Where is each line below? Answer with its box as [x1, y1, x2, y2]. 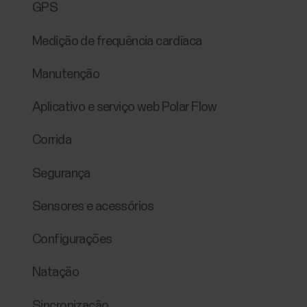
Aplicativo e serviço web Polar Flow [32, 101, 217, 114]
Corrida [32, 134, 71, 147]
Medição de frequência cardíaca [32, 34, 202, 48]
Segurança [32, 167, 90, 180]
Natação [32, 266, 79, 280]
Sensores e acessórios [32, 199, 154, 213]
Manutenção [32, 67, 100, 81]
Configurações [32, 233, 112, 247]
